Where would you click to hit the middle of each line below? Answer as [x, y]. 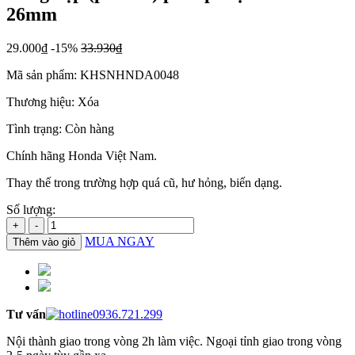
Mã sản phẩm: [42, 74]
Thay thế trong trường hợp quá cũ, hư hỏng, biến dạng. [144, 182]
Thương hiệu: [40, 101]
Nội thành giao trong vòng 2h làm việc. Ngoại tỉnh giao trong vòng [174, 341]
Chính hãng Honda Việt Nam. [82, 155]
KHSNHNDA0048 [130, 74]
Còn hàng [90, 128]
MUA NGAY [120, 241]
